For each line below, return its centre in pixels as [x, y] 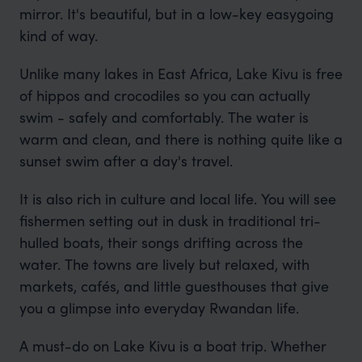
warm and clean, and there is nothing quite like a [181, 139]
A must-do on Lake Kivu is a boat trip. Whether [173, 345]
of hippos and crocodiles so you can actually [164, 95]
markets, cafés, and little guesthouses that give [174, 286]
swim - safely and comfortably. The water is [164, 117]
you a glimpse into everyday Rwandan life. [159, 307]
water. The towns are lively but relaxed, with [164, 264]
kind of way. [58, 35]
